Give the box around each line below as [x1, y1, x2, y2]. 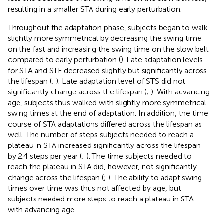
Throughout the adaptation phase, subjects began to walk [8, 23, 208, 33]
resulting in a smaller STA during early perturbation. [8, 4, 182, 14]
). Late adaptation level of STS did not [56, 76, 185, 86]
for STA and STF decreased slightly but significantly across [8, 66, 207, 75]
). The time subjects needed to [86, 151, 192, 161]
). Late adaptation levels [121, 55, 203, 65]
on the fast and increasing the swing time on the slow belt [8, 44, 209, 54]
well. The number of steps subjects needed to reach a [8, 130, 194, 140]
